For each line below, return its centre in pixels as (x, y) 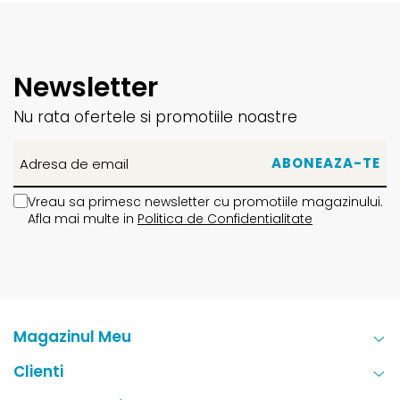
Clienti (38, 372)
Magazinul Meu (72, 337)
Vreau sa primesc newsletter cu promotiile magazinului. (205, 202)
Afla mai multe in (83, 219)
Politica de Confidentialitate (225, 219)
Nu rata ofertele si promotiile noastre (155, 117)
